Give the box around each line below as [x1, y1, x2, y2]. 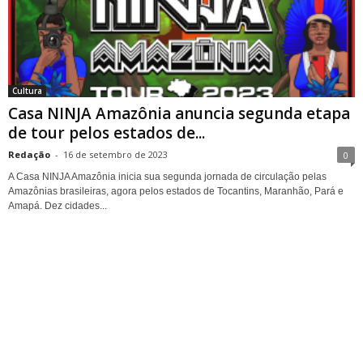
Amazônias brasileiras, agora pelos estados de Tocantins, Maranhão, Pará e [8, 185, 344, 197]
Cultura [12, 84, 42, 96]
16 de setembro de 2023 [63, 147, 168, 160]
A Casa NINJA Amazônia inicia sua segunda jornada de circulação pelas [8, 170, 327, 182]
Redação [8, 147, 50, 160]
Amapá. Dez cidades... [8, 199, 107, 211]
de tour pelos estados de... [8, 122, 205, 143]
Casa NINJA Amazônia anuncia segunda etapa [8, 102, 350, 124]
